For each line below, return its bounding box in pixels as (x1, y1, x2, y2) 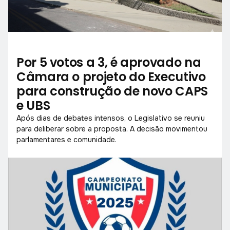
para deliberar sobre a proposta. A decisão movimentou (16, 124, 207, 133)
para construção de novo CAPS (16, 82, 208, 100)
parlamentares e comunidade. (16, 135, 117, 144)
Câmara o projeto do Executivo (16, 68, 206, 85)
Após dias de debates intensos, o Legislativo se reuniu (16, 113, 205, 123)
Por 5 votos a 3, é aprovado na (16, 53, 201, 71)
